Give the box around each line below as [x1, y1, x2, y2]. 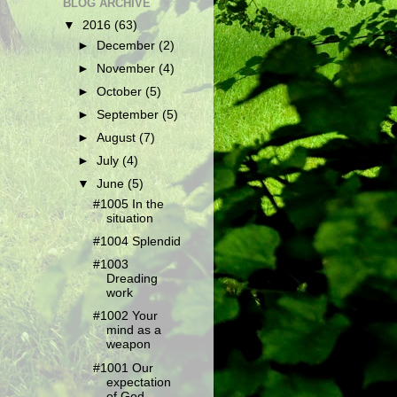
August [97, 131, 140, 144]
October [97, 84, 146, 98]
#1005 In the [92, 198, 164, 211]
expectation [105, 375, 171, 389]
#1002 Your [92, 309, 158, 323]
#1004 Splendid [92, 235, 181, 249]
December [97, 38, 160, 52]
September [97, 107, 163, 121]
